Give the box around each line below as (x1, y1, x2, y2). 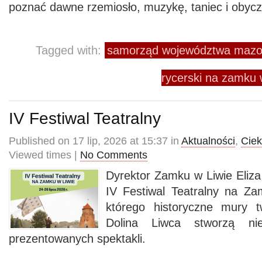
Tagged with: (36, 44, 105, 57)
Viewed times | (9, 149, 80, 161)
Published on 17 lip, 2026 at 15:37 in (9, 135, 181, 147)
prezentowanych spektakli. (9, 232, 146, 245)
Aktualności (181, 135, 235, 147)
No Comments (80, 149, 147, 161)
